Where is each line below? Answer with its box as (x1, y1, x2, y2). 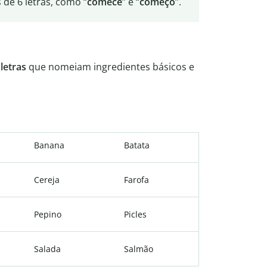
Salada (34, 243, 61, 255)
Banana (34, 139, 64, 151)
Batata (124, 139, 150, 151)
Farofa (124, 174, 149, 186)
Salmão (124, 243, 153, 255)
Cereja (34, 174, 60, 186)
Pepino (34, 209, 61, 221)
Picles (124, 209, 147, 221)
